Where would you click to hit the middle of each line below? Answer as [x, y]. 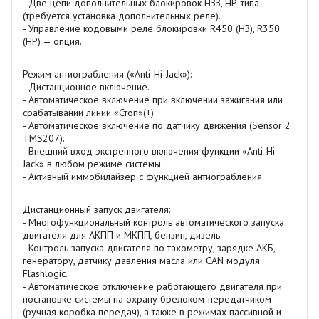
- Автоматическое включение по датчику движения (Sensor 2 [157, 125]
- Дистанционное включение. [86, 87]
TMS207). [44, 138]
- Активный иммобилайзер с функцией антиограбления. [143, 177]
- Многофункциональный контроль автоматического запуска [153, 222]
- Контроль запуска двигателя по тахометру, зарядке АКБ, [149, 248]
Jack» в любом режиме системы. [93, 164]
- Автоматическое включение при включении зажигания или [153, 100]
